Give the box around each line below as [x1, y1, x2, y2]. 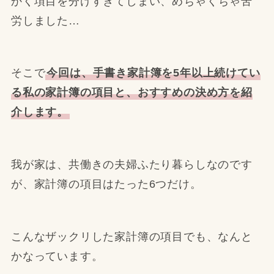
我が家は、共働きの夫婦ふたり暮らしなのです [10, 158, 253, 171]
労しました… [10, 14, 80, 27]
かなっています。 [10, 250, 103, 262]
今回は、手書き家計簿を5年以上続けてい [46, 67, 261, 80]
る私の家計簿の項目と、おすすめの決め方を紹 [10, 86, 253, 99]
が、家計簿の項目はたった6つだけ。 [10, 178, 202, 191]
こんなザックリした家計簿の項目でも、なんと [10, 230, 253, 243]
